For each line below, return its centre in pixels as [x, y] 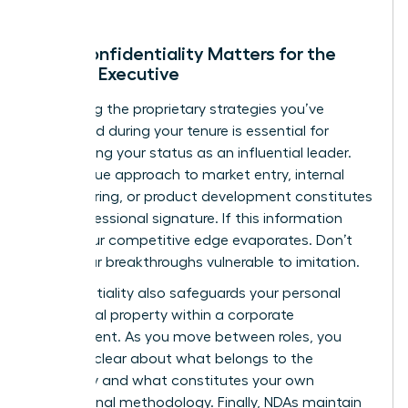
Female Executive [107, 73]
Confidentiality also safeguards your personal [187, 293]
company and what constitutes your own [174, 380]
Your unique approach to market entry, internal [189, 174]
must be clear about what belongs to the [173, 358]
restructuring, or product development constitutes [203, 196]
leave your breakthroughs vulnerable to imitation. [197, 262]
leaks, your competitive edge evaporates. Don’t [193, 240]
